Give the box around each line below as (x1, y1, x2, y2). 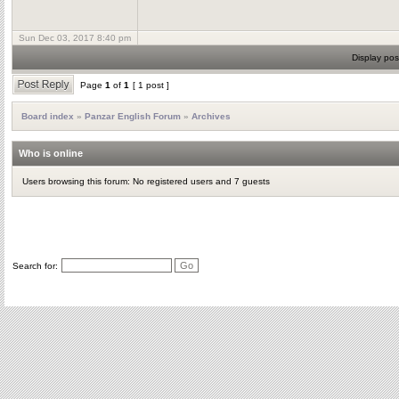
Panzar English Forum (85, 111, 181, 121)
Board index (21, 111, 74, 121)
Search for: (12, 261, 58, 271)
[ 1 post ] (130, 80, 172, 90)
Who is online (19, 148, 83, 159)
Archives (191, 111, 231, 121)
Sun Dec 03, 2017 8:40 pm (19, 33, 131, 43)
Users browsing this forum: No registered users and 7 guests (22, 176, 270, 186)
